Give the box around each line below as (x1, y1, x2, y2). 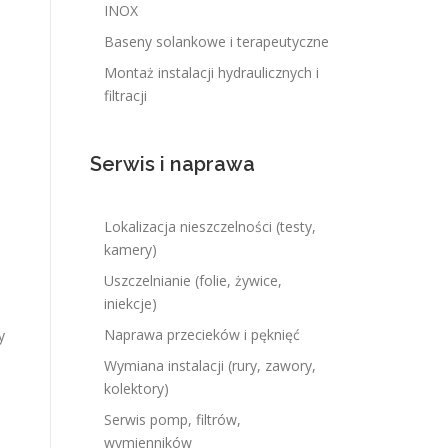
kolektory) (104, 379, 169, 398)
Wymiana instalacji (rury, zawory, (104, 356, 316, 375)
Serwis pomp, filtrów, (104, 410, 241, 429)
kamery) (104, 240, 157, 259)
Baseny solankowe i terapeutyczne (104, 32, 329, 51)
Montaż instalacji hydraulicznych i (104, 63, 319, 82)
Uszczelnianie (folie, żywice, (104, 271, 282, 290)
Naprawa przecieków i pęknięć (104, 325, 300, 344)
